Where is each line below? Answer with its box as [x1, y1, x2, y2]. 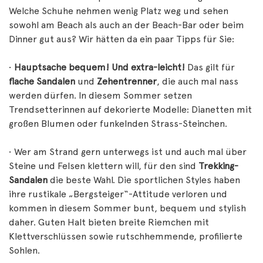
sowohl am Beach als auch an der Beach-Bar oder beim [9, 19, 244, 31]
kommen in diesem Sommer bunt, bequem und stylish [9, 203, 246, 214]
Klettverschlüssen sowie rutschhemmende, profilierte [9, 231, 242, 242]
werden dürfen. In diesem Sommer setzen [9, 90, 192, 101]
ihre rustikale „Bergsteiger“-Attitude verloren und [9, 188, 227, 200]
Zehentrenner [97, 76, 157, 87]
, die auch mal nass [157, 76, 238, 87]
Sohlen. [9, 245, 40, 256]
